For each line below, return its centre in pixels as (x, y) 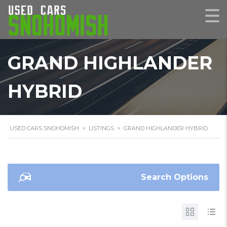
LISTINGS (101, 128)
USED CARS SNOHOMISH (44, 128)
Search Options (175, 177)
